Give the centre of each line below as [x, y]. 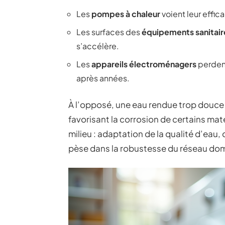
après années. [103, 78]
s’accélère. [98, 46]
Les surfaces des [109, 32]
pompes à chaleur [126, 14]
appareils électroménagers [144, 64]
